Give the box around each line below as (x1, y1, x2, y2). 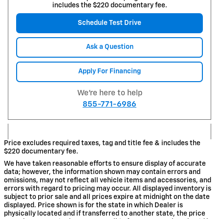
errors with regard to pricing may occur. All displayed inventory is (4, 185, 211, 193)
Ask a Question (86, 44, 133, 51)
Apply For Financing (78, 67, 141, 75)
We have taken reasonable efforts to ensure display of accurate (4, 160, 206, 168)
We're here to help (77, 89, 142, 97)
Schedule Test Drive (78, 19, 141, 26)
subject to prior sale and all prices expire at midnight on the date (4, 194, 210, 201)
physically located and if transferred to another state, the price (4, 210, 205, 218)
